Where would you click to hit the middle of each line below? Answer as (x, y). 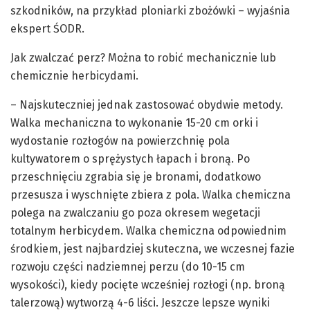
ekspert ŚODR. (47, 29)
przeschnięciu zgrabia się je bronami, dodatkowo (136, 177)
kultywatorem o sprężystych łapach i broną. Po (130, 159)
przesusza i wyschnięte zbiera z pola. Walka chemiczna (151, 195)
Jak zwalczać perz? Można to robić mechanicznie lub (143, 58)
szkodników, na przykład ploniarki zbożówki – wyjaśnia (150, 11)
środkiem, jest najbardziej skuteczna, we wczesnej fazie (153, 249)
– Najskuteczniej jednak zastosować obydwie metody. (147, 105)
